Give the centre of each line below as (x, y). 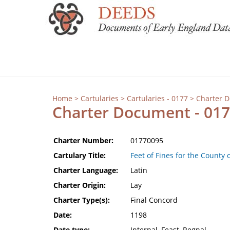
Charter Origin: (80, 185)
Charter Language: (86, 170)
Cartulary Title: (80, 155)
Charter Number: (83, 140)
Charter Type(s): (82, 200)
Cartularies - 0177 (157, 98)
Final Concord (154, 200)
